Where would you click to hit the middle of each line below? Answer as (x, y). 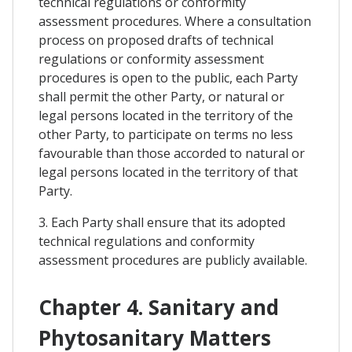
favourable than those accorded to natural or (172, 154)
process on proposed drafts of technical (156, 40)
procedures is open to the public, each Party (168, 78)
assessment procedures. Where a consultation (175, 22)
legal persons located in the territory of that (168, 172)
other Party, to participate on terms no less (166, 135)
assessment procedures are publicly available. (173, 260)
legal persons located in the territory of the (166, 116)
